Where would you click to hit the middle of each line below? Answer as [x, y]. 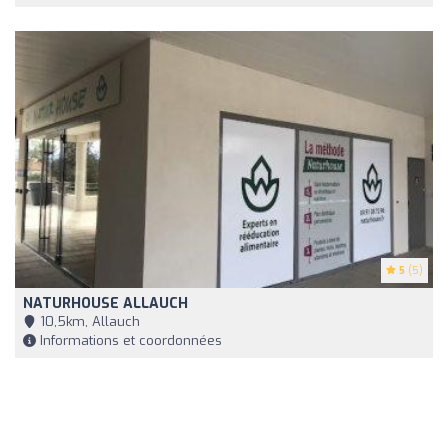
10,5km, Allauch [88, 322]
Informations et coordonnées [129, 341]
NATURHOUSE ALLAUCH [105, 304]
